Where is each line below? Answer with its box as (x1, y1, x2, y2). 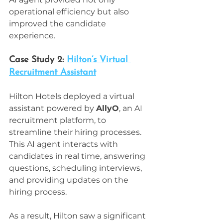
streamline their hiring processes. (9, 127, 143, 137)
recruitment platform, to (9, 115, 108, 125)
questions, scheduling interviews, (9, 163, 144, 173)
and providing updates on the (9, 175, 130, 185)
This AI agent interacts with (9, 139, 120, 149)
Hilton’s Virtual (67, 55, 131, 65)
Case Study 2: (9, 55, 67, 65)
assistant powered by (9, 104, 96, 113)
